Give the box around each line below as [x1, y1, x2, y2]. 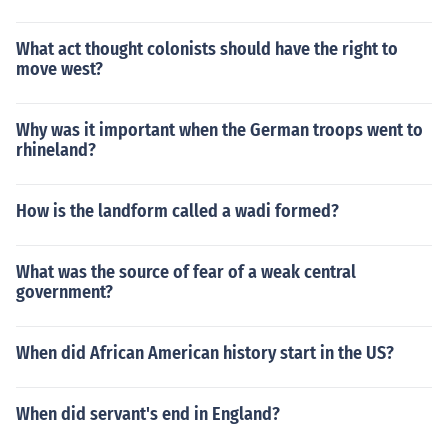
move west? [16, 58, 103, 80]
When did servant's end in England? [16, 403, 280, 425]
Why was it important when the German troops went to [16, 119, 423, 141]
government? [16, 281, 113, 303]
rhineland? [16, 139, 96, 161]
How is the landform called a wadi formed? [16, 200, 339, 222]
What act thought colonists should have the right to [16, 38, 398, 60]
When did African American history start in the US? [16, 342, 394, 364]
